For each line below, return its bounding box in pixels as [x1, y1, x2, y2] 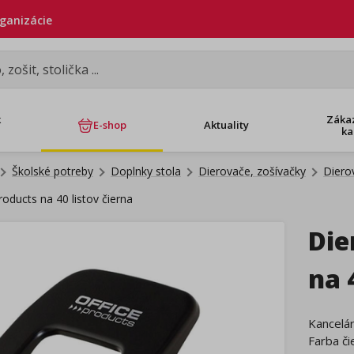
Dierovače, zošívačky [198, 164, 306, 179]
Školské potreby [12, 164, 93, 179]
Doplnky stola [111, 164, 181, 179]
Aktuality [203, 118, 249, 132]
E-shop [93, 118, 127, 132]
